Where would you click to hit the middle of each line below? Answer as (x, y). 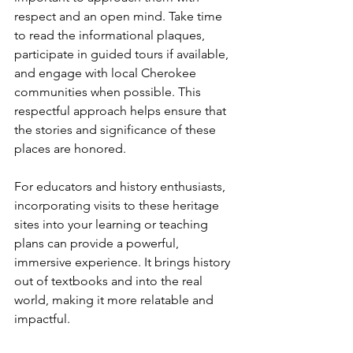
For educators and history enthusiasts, (121, 186)
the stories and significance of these (117, 129)
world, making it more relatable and (115, 299)
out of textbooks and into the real (110, 281)
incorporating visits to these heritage (118, 205)
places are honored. (70, 148)
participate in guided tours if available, (123, 54)
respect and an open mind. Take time (120, 16)
